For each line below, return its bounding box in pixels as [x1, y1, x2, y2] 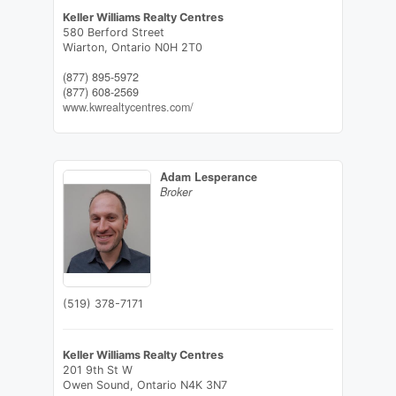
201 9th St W [62, 363, 133, 377]
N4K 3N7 [179, 378, 227, 392]
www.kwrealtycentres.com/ [62, 99, 194, 116]
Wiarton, [62, 41, 111, 55]
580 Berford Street [62, 26, 164, 40]
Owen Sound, [62, 378, 137, 392]
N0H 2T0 [154, 41, 202, 55]
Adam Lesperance [159, 169, 257, 186]
